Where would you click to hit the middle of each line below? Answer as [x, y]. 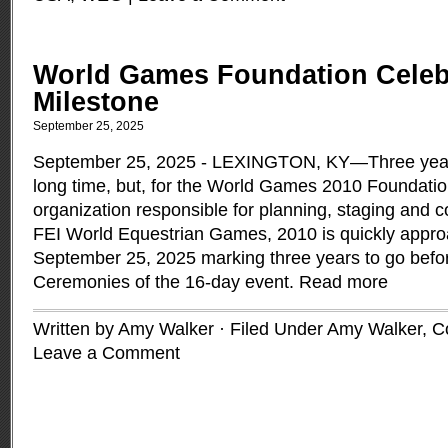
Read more [343, 282]
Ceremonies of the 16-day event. [166, 282]
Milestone [96, 102]
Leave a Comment [106, 353]
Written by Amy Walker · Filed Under [180, 329]
